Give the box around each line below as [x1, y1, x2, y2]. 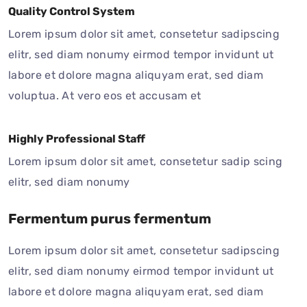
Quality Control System [8, 5, 135, 19]
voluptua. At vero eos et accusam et [8, 89, 201, 103]
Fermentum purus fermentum [8, 210, 211, 228]
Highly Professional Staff [8, 132, 145, 146]
